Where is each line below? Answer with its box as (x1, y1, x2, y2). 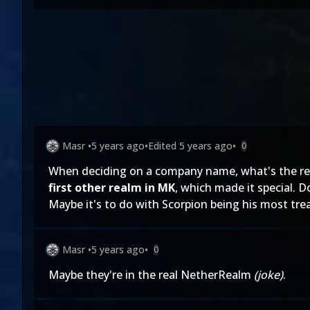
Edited (148, 139, 179, 152)
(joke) (254, 267, 283, 282)
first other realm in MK (48, 180, 175, 195)
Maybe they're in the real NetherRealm (48, 267, 254, 282)
